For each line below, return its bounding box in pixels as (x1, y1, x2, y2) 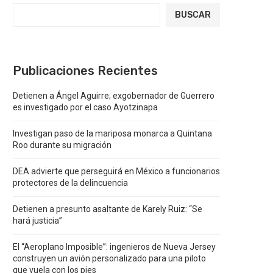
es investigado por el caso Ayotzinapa (13, 102, 158, 112)
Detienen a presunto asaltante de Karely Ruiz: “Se (13, 204, 202, 214)
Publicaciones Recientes (13, 63, 158, 78)
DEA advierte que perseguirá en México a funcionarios (13, 166, 220, 176)
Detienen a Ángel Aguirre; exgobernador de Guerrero (13, 91, 214, 101)
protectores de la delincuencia (13, 178, 128, 188)
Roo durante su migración (13, 140, 112, 150)
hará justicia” (13, 216, 62, 225)
